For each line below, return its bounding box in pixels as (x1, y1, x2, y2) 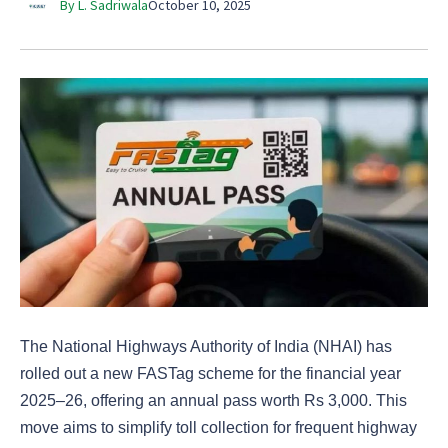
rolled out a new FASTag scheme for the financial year (20, 365, 401, 383)
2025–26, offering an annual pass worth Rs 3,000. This (20, 392, 407, 410)
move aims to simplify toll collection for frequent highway (20, 419, 417, 437)
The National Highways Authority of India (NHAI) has (20, 338, 392, 356)
